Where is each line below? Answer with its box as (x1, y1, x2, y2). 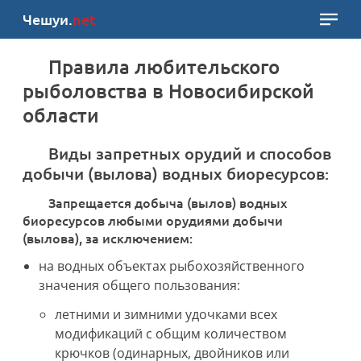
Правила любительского (48, 54, 62, 79)
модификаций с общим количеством (55, 325, 287, 342)
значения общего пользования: (39, 276, 240, 294)
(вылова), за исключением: (23, 229, 193, 247)
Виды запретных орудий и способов (48, 143, 59, 164)
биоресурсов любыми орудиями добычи (23, 211, 283, 229)
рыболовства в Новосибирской (23, 78, 314, 103)
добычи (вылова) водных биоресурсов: (23, 163, 329, 184)
